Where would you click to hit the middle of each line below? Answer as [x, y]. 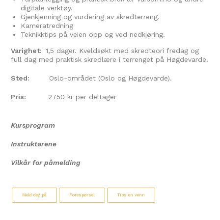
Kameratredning [47, 26]
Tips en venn [131, 195]
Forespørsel [82, 195]
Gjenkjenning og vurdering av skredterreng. [90, 17]
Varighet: [28, 51]
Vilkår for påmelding [46, 163]
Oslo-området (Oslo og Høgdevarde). [101, 78]
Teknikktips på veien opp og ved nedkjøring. [93, 34]
